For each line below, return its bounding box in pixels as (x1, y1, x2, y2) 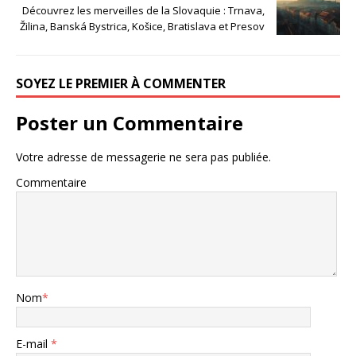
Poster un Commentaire (16, 109, 243, 136)
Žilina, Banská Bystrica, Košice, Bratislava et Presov (20, 18, 265, 33)
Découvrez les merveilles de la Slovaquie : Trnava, (22, 2, 265, 17)
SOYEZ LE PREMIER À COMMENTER (16, 74, 226, 92)
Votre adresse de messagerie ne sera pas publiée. (16, 149, 271, 164)
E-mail (16, 335, 51, 351)
